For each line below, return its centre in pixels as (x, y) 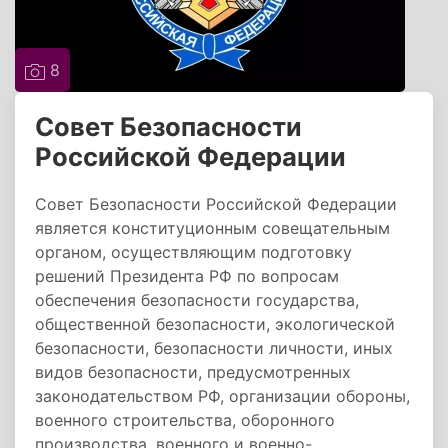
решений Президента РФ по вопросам (187, 276)
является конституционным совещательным (212, 228)
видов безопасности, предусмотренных (193, 372)
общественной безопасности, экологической (215, 324)
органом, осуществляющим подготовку (193, 252)
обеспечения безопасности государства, (197, 300)
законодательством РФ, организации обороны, (222, 396)
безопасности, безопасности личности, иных (214, 348)
